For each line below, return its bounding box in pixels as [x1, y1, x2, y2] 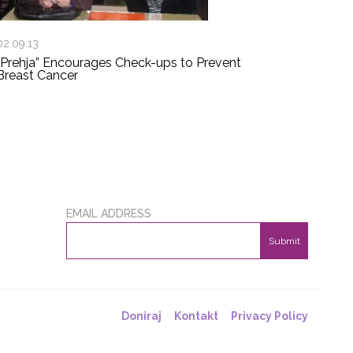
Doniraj [121, 310, 162, 323]
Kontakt [174, 310, 218, 323]
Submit [268, 236, 300, 247]
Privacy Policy [231, 310, 308, 323]
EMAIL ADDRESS [65, 207, 151, 221]
